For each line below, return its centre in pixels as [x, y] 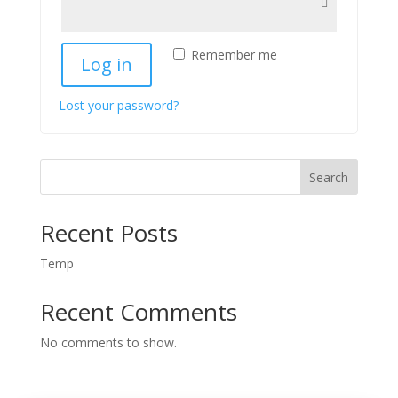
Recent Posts [108, 233]
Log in [106, 64]
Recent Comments [138, 312]
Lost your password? [118, 105]
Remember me [234, 55]
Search [329, 177]
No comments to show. [108, 342]
